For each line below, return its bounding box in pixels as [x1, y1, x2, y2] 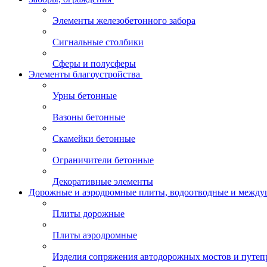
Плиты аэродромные [52, 230, 137, 240]
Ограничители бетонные [52, 155, 154, 165]
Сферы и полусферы [52, 58, 136, 69]
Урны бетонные [52, 91, 117, 101]
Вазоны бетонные [52, 112, 125, 122]
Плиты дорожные [52, 209, 125, 219]
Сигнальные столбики [52, 37, 144, 47]
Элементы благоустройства [29, 69, 140, 79]
